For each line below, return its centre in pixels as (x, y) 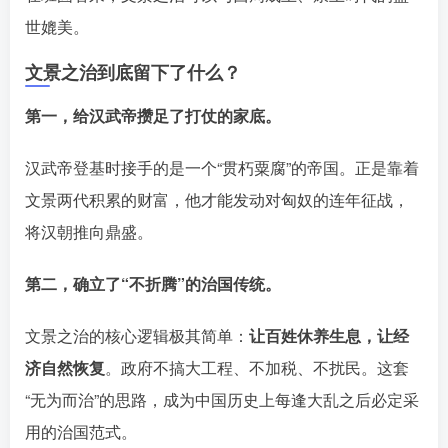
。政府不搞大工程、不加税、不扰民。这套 (257, 367)
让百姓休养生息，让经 (329, 335)
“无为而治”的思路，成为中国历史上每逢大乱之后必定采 (222, 399)
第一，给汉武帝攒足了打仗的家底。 (153, 115)
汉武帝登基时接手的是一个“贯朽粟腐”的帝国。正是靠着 (222, 167)
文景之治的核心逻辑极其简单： (137, 335)
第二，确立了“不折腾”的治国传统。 (153, 283)
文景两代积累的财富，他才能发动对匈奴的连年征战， (217, 199)
